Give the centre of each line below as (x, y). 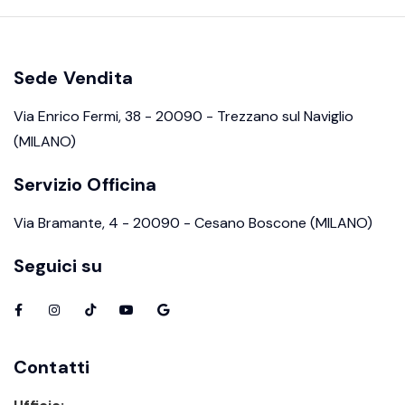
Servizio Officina (85, 185)
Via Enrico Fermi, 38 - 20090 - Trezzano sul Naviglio (184, 117)
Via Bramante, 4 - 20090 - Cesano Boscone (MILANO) (193, 223)
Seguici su (58, 266)
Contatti (52, 367)
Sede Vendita (73, 78)
